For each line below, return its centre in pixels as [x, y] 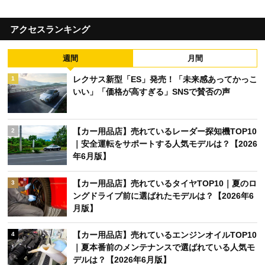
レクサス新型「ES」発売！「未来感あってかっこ [165, 79]
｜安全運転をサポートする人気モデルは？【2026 [165, 143]
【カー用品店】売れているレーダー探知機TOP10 [165, 131]
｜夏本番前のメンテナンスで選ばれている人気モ [164, 248]
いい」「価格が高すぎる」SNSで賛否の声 [151, 92]
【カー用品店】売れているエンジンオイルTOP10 [165, 235]
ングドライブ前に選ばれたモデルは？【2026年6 [163, 195]
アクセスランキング [50, 29]
